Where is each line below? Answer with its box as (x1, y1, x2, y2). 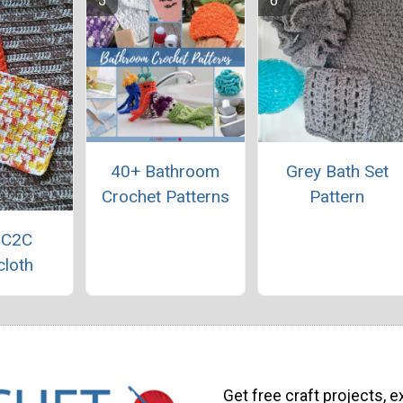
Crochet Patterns (101, 186, 229, 208)
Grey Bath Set (285, 161, 389, 183)
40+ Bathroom (111, 161, 220, 183)
